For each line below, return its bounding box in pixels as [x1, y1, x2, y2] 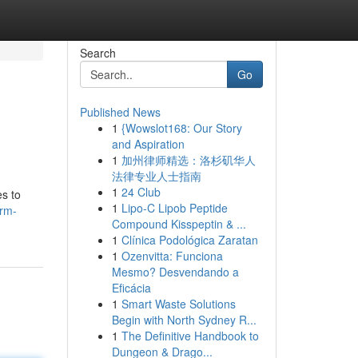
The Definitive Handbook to [121, 328, 259, 344]
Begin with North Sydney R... [111, 312, 257, 328]
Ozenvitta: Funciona [121, 248, 223, 264]
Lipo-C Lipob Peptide [121, 200, 228, 216]
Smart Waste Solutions [121, 296, 236, 312]
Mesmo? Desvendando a [111, 264, 239, 280]
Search [79, 45, 116, 61]
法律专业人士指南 [111, 168, 201, 184]
